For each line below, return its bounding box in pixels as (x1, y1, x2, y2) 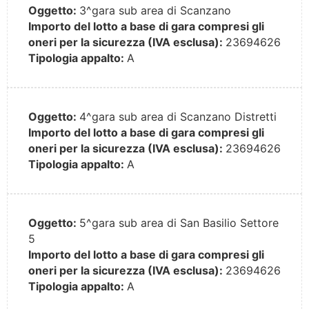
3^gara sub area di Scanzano (79, 3, 231, 18)
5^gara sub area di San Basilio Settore (79, 216, 279, 230)
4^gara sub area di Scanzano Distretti (79, 110, 277, 124)
